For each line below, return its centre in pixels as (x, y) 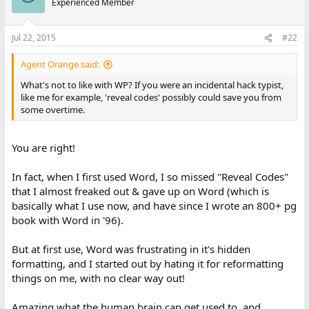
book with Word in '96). (67, 220)
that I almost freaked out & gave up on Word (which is (140, 191)
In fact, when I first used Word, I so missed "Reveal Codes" (150, 176)
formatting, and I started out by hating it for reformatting (147, 263)
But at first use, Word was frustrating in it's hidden (131, 249)
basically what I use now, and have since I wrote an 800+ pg (154, 205)
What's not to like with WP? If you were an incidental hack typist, (152, 85)
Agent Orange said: (60, 64)
